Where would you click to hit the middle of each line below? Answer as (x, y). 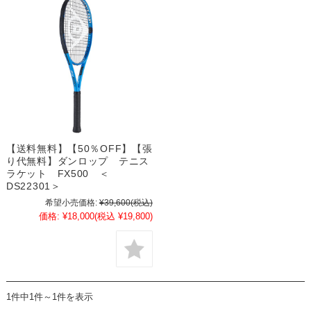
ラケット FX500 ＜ (58, 174)
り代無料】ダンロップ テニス (78, 161)
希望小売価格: (71, 203)
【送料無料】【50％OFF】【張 (79, 149)
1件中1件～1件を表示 (49, 296)
